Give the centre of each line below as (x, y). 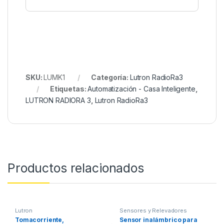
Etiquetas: (69, 89)
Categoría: (110, 77)
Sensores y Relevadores (153, 211)
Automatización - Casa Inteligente (141, 89)
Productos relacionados (76, 168)
